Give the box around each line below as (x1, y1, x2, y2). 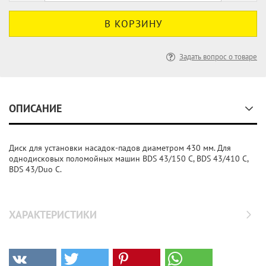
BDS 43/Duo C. (9, 164, 62, 175)
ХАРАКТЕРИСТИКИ (9, 208, 97, 221)
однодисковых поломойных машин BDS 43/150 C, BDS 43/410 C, (9, 153, 248, 164)
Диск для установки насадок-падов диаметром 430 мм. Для (9, 142, 231, 153)
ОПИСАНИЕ (9, 102, 62, 115)
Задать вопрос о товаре (179, 52, 257, 62)
